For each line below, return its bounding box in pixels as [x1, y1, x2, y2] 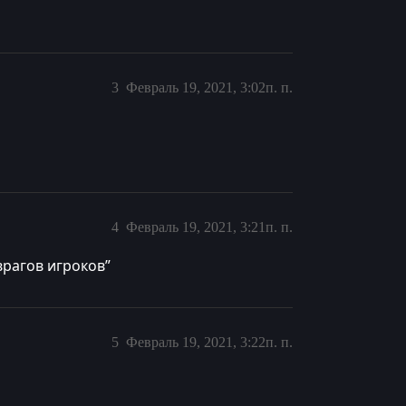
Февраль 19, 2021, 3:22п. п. [126, 334, 293, 350]
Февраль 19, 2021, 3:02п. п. [126, 80, 293, 95]
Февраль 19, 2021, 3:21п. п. [126, 219, 293, 235]
